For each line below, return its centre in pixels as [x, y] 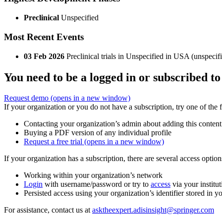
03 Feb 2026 [44, 56]
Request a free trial [54, 142]
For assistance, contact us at [48, 210]
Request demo [27, 98]
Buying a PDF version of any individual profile [98, 133]
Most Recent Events [44, 37]
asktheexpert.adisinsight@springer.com [153, 210]
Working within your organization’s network [93, 175]
